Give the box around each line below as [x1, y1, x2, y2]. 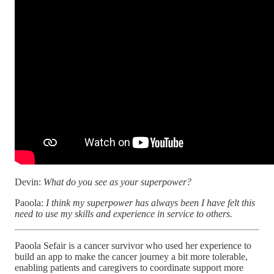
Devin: [15, 176, 43, 187]
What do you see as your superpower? [43, 176, 191, 187]
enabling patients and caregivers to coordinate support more [15, 262, 243, 273]
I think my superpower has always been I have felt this [46, 197, 255, 208]
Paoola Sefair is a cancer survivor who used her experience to [15, 240, 251, 251]
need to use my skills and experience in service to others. [15, 208, 232, 219]
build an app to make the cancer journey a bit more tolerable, [15, 251, 248, 262]
